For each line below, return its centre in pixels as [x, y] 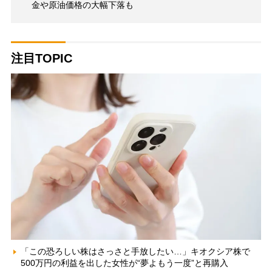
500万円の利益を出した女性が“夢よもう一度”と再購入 [124, 263]
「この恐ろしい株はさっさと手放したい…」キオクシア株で [135, 252]
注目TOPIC [41, 58]
